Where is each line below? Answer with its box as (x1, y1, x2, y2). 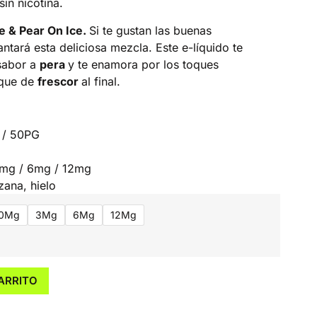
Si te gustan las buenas (88, 23, 212, 38)
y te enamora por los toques (67, 57, 219, 71)
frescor (37, 74, 81, 88)
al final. (81, 74, 120, 88)
